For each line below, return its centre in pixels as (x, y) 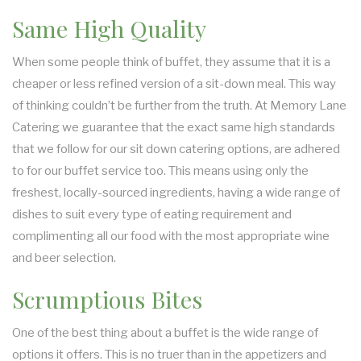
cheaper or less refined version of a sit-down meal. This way (174, 83)
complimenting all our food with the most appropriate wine (171, 236)
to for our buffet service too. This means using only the (160, 170)
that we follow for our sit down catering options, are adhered (176, 149)
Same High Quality (109, 28)
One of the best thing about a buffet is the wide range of (165, 332)
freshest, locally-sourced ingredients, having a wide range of (176, 192)
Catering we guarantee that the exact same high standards (174, 127)
